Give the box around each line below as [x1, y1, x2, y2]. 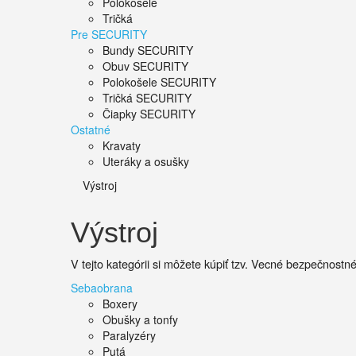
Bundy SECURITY [103, 42, 193, 58]
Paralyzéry [103, 327, 156, 343]
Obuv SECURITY [103, 58, 188, 74]
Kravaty [103, 137, 141, 153]
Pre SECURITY [71, 26, 147, 42]
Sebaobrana [71, 280, 133, 296]
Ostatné [71, 122, 110, 137]
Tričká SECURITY [103, 90, 192, 106]
